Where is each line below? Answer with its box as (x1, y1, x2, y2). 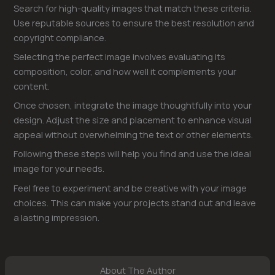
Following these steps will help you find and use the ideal (14, 147, 252, 160)
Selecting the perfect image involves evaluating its (14, 50, 226, 63)
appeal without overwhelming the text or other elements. (14, 128, 254, 141)
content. (14, 79, 50, 92)
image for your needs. (14, 162, 105, 175)
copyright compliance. (14, 31, 107, 44)
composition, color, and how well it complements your (14, 64, 237, 77)
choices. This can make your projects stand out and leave (14, 196, 257, 209)
